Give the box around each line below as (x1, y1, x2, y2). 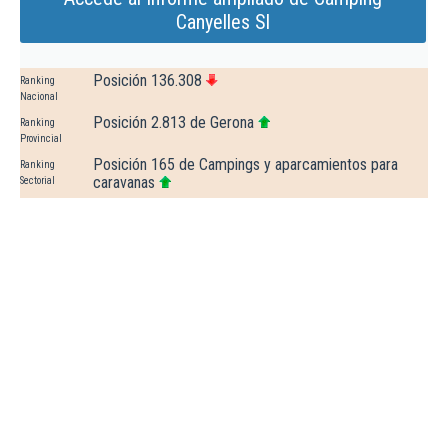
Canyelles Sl (176, 10, 270, 35)
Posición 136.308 (93, 71, 202, 91)
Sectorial (20, 175, 55, 187)
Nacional (20, 91, 58, 103)
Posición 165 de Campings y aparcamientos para (93, 155, 398, 175)
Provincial (20, 133, 62, 145)
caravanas (93, 173, 155, 193)
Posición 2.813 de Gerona (93, 113, 254, 133)
